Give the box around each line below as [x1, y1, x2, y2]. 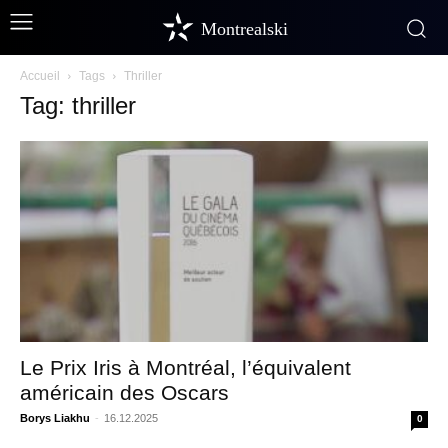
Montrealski [201, 19, 288, 39]
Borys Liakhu [20, 412, 90, 425]
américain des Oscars [20, 381, 229, 405]
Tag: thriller [20, 92, 136, 119]
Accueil [20, 69, 60, 83]
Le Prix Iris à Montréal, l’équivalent [20, 356, 351, 380]
